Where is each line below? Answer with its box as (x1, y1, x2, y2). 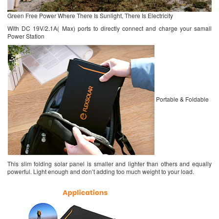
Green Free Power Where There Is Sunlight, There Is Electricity (7, 11, 173, 20)
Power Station (7, 31, 44, 40)
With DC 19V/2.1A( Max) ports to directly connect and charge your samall (7, 23, 212, 32)
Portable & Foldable (154, 94, 209, 103)
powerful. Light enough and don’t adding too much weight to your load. (7, 167, 194, 175)
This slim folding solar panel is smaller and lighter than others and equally (7, 159, 212, 168)
